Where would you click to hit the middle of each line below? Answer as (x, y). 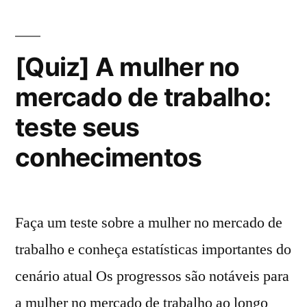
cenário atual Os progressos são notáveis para (152, 277)
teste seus (77, 127)
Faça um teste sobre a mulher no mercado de (149, 223)
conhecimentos (109, 158)
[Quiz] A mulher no (127, 67)
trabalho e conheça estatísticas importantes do (153, 250)
